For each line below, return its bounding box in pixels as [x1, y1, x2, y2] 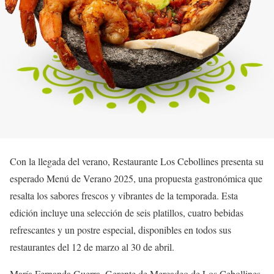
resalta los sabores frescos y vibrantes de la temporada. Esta [10, 189, 238, 202]
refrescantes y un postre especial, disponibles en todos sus [10, 223, 231, 236]
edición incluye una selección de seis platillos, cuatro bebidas [10, 206, 243, 219]
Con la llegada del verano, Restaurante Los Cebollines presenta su [10, 155, 264, 168]
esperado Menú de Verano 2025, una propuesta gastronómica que [10, 172, 262, 185]
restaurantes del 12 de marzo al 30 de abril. [10, 240, 174, 253]
